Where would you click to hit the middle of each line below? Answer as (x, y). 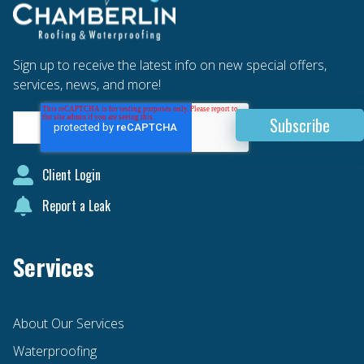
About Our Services (69, 323)
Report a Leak (77, 206)
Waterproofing (55, 351)
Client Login (72, 175)
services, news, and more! (87, 84)
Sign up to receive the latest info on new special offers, (170, 65)
